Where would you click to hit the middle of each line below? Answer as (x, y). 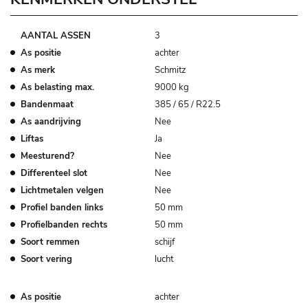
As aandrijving (51, 121)
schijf (164, 242)
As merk (38, 70)
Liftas (32, 139)
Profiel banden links (62, 207)
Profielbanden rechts (64, 224)
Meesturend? (47, 156)
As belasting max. (57, 87)
